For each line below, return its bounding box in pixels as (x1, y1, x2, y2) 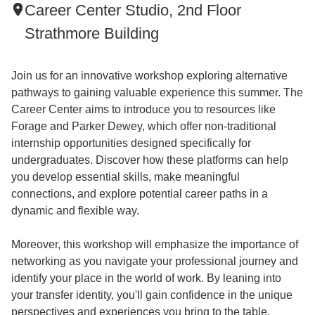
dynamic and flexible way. (11, 204, 139, 217)
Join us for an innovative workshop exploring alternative (11, 69, 288, 82)
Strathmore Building (25, 24, 160, 42)
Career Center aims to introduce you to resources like (11, 103, 276, 115)
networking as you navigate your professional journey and (11, 255, 298, 267)
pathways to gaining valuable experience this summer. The (11, 86, 303, 98)
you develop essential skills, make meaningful (11, 170, 240, 183)
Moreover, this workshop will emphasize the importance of (11, 238, 298, 250)
